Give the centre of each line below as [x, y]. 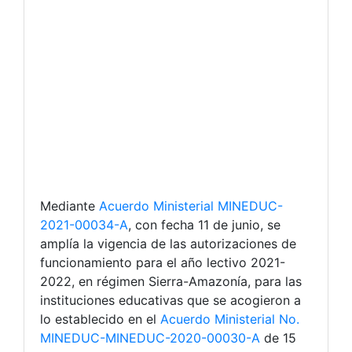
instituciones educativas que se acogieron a [170, 300]
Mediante [70, 206]
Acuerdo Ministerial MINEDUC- [191, 206]
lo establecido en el [100, 319]
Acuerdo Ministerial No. [230, 319]
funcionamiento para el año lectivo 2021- [163, 262]
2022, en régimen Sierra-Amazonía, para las [171, 281]
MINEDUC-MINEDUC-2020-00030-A [150, 338]
